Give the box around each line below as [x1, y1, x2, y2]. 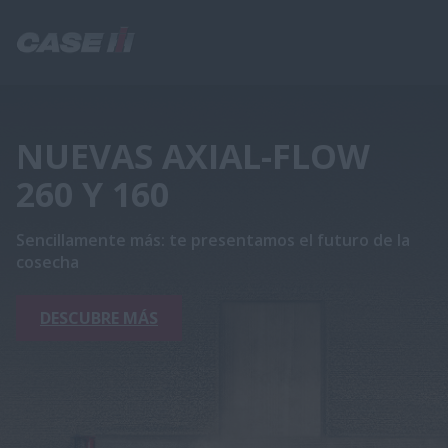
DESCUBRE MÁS [40, 307, 158, 329]
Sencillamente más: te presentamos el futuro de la [16, 229, 410, 251]
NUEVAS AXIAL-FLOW [16, 133, 370, 179]
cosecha [16, 251, 79, 273]
